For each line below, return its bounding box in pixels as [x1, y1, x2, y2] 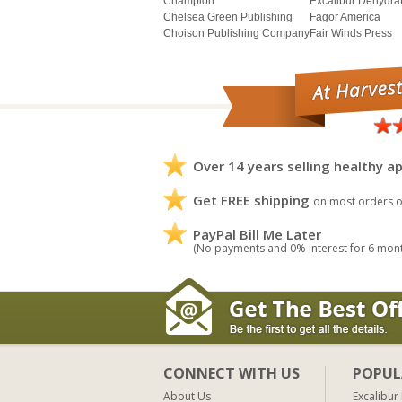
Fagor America [310, 11, 380, 24]
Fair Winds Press [310, 27, 392, 40]
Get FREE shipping [193, 191, 310, 210]
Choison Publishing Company [163, 27, 310, 40]
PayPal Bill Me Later [193, 225, 321, 244]
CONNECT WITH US [163, 363, 300, 384]
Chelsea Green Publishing [163, 11, 293, 24]
